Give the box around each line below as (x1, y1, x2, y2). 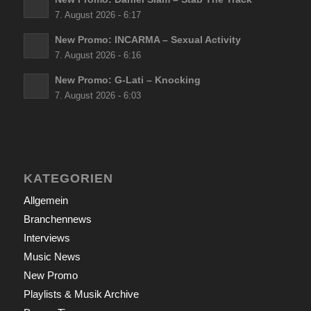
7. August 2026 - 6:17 (54, 10, 141, 21)
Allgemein (23, 194, 68, 207)
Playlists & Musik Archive (23, 288, 139, 301)
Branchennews (23, 213, 92, 226)
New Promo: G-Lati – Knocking (54, 75, 201, 86)
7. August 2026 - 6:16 (54, 51, 141, 61)
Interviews (23, 232, 70, 244)
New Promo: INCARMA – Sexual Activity (54, 35, 241, 46)
